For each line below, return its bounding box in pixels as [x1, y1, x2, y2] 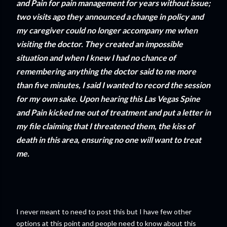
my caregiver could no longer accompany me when [16, 25, 198, 35]
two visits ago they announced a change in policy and [16, 12, 204, 22]
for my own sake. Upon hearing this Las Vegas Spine [16, 94, 200, 104]
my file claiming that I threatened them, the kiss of [16, 121, 195, 131]
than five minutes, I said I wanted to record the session [16, 80, 210, 90]
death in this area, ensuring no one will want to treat [16, 135, 201, 145]
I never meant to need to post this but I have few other [16, 207, 192, 216]
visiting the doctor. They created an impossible [16, 39, 183, 49]
